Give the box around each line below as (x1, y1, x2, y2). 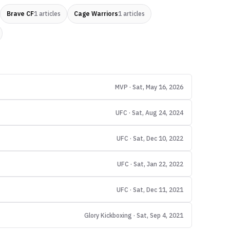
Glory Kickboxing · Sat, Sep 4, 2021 (84, 212, 183, 219)
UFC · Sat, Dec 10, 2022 (117, 135, 183, 142)
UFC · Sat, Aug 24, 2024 (116, 109, 183, 117)
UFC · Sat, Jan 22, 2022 (117, 160, 183, 168)
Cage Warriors (74, 10, 118, 17)
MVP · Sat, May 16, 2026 (115, 83, 183, 91)
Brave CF (7, 10, 34, 17)
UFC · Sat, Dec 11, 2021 (117, 186, 183, 194)
